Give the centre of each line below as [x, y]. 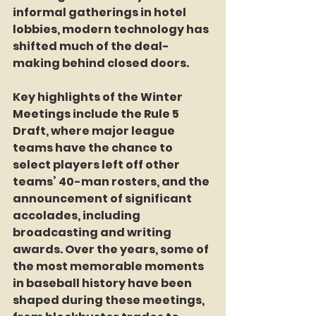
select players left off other [97, 164]
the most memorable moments [109, 266]
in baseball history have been [103, 283]
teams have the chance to [94, 147]
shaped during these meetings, [110, 300]
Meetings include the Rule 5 [97, 114]
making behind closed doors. [101, 63]
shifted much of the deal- [91, 46]
